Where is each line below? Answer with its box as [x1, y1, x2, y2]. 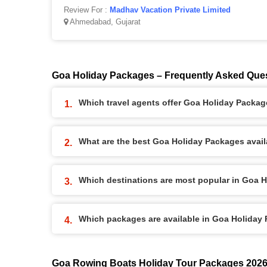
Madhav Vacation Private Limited [110, 5, 231, 14]
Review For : [64, 5, 110, 14]
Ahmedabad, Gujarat [68, 17, 141, 26]
